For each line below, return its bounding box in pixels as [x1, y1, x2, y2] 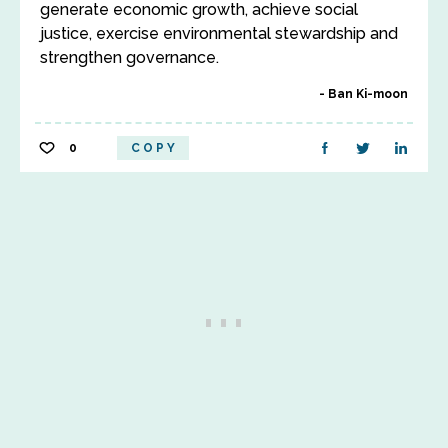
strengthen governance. [40, 48, 219, 67]
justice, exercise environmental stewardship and [40, 24, 398, 43]
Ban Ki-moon [328, 87, 408, 101]
